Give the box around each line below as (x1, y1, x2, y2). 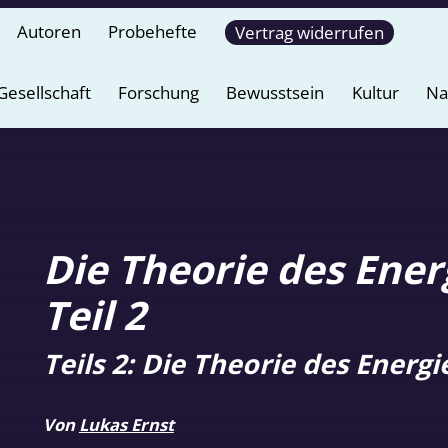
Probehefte (108, 20, 198, 43)
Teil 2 (42, 287, 145, 341)
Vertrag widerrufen (234, 21, 384, 44)
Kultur (351, 81, 399, 105)
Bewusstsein (226, 81, 325, 105)
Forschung (117, 81, 199, 105)
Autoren (17, 20, 81, 43)
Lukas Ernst (78, 412, 174, 436)
